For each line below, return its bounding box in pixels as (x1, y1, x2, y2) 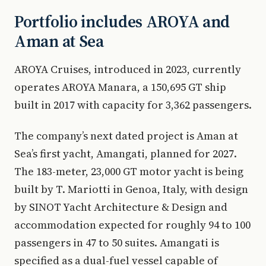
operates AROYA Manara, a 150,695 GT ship (14, 80, 226, 95)
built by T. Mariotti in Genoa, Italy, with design (14, 182, 248, 197)
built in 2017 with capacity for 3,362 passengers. (14, 97, 252, 113)
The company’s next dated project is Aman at (14, 128, 238, 144)
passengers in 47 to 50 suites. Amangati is (14, 235, 219, 251)
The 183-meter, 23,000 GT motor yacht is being (14, 164, 243, 179)
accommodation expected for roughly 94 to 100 (14, 217, 251, 233)
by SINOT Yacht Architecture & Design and (14, 199, 227, 215)
